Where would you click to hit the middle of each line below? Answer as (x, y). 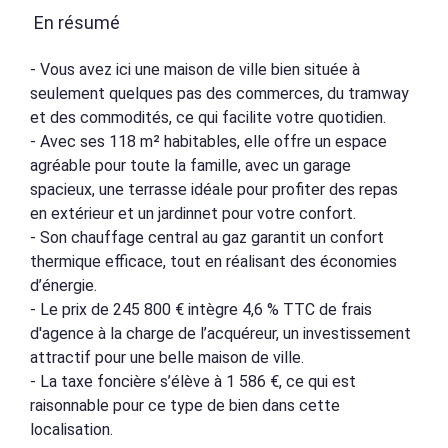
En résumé (77, 22)
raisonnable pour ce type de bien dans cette (185, 405)
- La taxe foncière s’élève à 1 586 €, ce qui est (193, 381)
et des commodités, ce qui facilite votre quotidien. (208, 117)
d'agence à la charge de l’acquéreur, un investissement (220, 333)
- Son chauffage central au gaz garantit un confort (207, 237)
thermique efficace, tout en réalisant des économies (213, 261)
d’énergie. (63, 285)
